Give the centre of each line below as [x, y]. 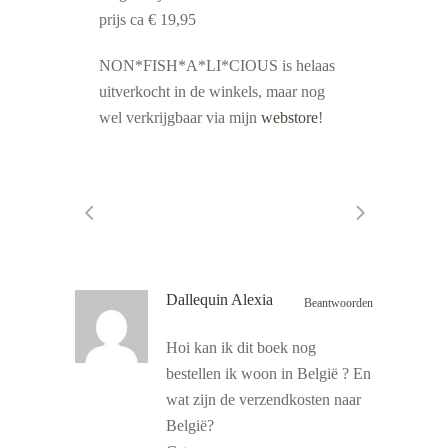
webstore [289, 117]
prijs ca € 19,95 [147, 19]
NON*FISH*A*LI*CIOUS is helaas [217, 65]
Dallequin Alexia [219, 300]
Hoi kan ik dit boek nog [241, 348]
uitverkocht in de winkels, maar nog [212, 91]
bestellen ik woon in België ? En [268, 374]
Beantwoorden [338, 303]
